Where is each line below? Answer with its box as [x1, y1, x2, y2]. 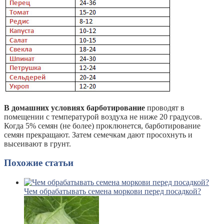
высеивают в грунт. [4, 139, 71, 148]
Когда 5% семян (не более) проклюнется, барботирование [4, 121, 200, 130]
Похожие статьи [4, 157, 73, 168]
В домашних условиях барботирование [4, 103, 145, 112]
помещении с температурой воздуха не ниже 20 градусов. [4, 112, 202, 121]
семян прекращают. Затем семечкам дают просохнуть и [4, 130, 192, 139]
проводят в [145, 103, 184, 112]
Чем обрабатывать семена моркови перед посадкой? [24, 186, 201, 195]
